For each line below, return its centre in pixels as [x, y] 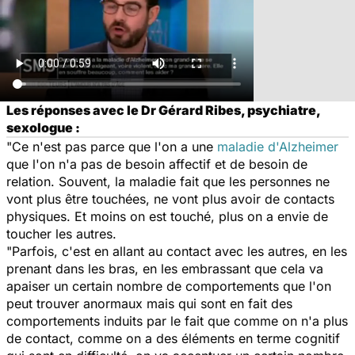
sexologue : [43, 127]
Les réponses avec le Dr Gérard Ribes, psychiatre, [163, 110]
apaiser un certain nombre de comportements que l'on [169, 286]
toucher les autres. [61, 233]
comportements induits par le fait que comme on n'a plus [177, 321]
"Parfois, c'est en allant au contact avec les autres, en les [177, 251]
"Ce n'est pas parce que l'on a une [112, 146]
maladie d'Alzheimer [278, 146]
